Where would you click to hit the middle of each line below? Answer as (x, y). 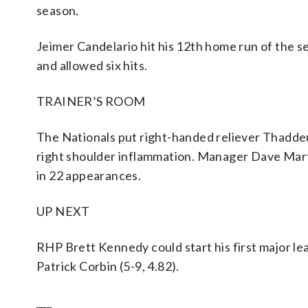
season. (58, 11)
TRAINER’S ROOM (91, 101)
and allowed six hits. (92, 66)
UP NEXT (63, 211)
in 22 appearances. (89, 176)
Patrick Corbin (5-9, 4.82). (108, 266)
